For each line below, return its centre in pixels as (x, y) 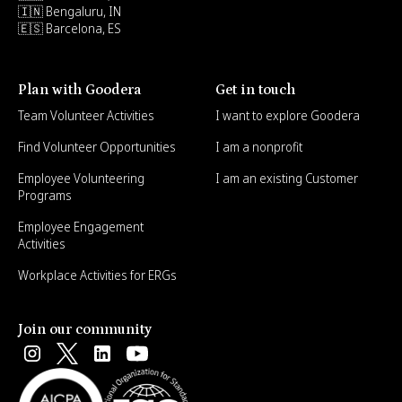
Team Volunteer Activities (86, 116)
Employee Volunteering (81, 179)
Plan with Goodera (80, 90)
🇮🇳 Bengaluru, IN (70, 12)
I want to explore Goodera (288, 116)
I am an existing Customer (287, 179)
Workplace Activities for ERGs (97, 275)
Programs (45, 196)
